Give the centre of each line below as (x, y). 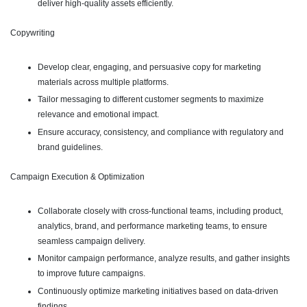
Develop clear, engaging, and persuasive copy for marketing (149, 67)
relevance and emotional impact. (98, 115)
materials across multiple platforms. (103, 82)
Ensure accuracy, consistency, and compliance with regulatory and (161, 132)
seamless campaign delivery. (91, 241)
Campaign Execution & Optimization (77, 176)
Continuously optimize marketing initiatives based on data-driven (158, 291)
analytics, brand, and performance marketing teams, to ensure (152, 226)
